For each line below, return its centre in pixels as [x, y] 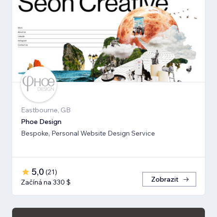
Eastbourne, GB [46, 110]
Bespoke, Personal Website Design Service [88, 133]
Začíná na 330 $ [46, 182]
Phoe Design [41, 122]
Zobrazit [165, 179]
